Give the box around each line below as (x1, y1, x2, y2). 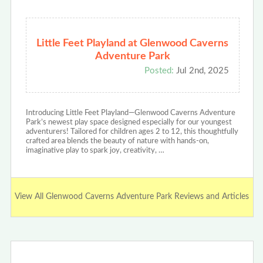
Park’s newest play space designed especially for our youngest (25, 118, 232, 126)
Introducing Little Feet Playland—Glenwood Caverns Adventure (25, 109, 235, 117)
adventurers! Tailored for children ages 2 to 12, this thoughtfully (25, 127, 238, 136)
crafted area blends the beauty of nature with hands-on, (25, 137, 209, 145)
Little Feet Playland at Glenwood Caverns (36, 38, 229, 49)
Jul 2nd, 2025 (173, 66, 229, 75)
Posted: (144, 66, 174, 75)
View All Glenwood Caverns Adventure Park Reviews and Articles (15, 193, 249, 201)
